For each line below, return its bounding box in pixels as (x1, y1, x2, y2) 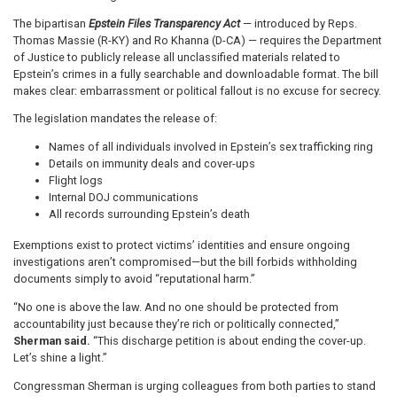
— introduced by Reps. (243, 16, 357, 30)
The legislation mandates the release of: (13, 112, 217, 126)
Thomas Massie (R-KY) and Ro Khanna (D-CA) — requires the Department (13, 33, 382, 47)
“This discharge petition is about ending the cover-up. (90, 333, 366, 347)
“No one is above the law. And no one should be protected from (13, 300, 339, 314)
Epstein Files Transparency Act (89, 16, 243, 30)
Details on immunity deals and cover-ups (49, 157, 255, 171)
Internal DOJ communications (49, 191, 198, 205)
